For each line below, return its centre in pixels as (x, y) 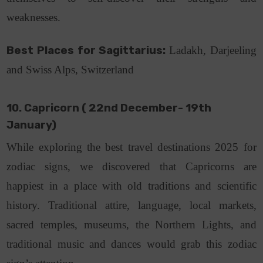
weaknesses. (35, 18)
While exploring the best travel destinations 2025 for (131, 147)
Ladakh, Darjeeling (213, 50)
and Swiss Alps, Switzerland (72, 70)
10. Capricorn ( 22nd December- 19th (109, 108)
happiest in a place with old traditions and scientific (131, 186)
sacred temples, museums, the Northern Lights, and (131, 225)
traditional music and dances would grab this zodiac (131, 244)
